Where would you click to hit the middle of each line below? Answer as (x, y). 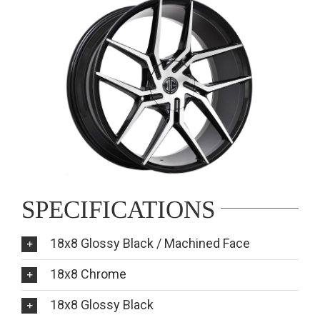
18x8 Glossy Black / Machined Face (150, 243)
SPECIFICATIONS (118, 210)
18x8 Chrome (88, 274)
